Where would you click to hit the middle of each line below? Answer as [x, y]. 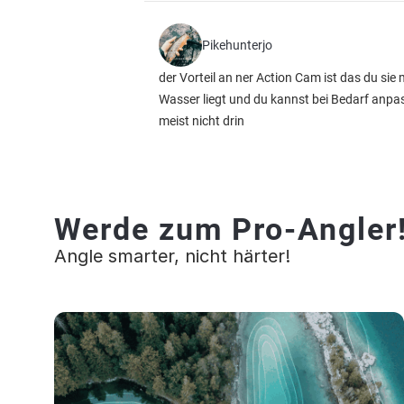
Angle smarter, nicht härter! [172, 256]
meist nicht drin [202, 121]
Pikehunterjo [237, 45]
